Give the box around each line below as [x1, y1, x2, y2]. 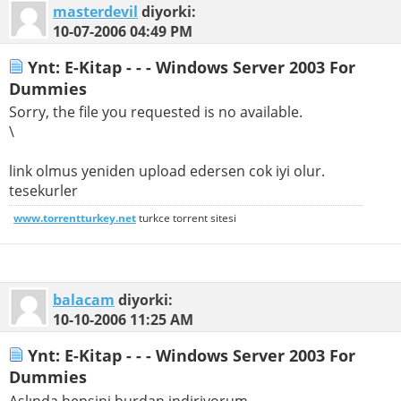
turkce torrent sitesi [136, 210, 236, 226]
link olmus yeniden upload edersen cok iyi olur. [9, 161, 325, 182]
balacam [53, 290, 115, 311]
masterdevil [53, 2, 138, 22]
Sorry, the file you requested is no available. [9, 102, 303, 123]
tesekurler [9, 181, 78, 201]
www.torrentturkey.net [13, 210, 136, 226]
